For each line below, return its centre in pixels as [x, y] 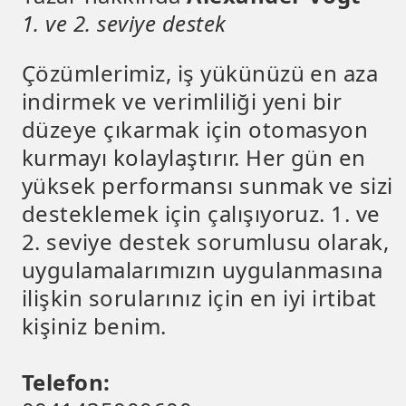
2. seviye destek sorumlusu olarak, [206, 242]
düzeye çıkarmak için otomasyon [195, 130]
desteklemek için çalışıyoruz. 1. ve [201, 214]
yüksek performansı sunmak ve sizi [208, 186]
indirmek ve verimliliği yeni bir [182, 101]
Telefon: [66, 382]
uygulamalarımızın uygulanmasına [203, 270]
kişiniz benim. [94, 326]
